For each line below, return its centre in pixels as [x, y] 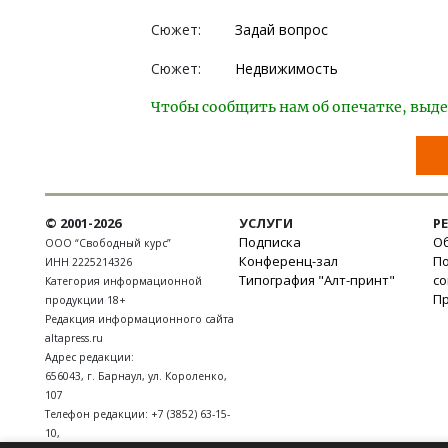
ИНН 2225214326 [88, 262]
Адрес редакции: [89, 357]
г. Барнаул [114, 376]
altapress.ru [74, 338]
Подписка [270, 242]
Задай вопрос [281, 29]
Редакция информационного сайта [139, 319]
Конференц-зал [288, 261]
